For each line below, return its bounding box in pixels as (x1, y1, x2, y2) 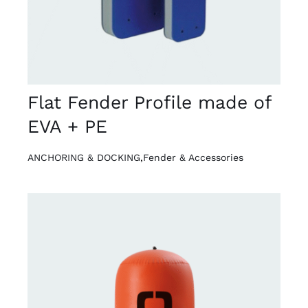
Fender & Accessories (142, 151, 243, 163)
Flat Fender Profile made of (27, 91, 271, 113)
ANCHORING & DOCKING (27, 151, 140, 163)
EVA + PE (27, 115, 107, 137)
